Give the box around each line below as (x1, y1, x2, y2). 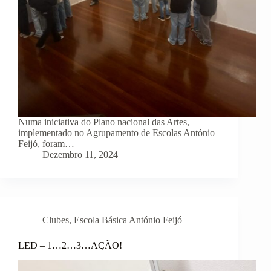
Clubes (42, 215, 69, 226)
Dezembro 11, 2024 (42, 149, 118, 160)
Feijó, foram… (18, 139, 74, 149)
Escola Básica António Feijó (74, 215, 182, 226)
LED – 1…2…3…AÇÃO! (18, 240, 122, 251)
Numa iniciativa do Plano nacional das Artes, (18, 117, 189, 128)
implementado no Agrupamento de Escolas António (18, 128, 215, 139)
